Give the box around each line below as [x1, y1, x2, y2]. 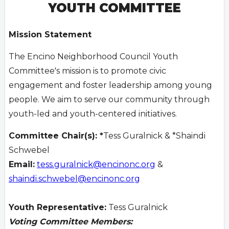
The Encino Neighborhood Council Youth [9, 52, 178, 62]
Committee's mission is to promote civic [9, 66, 166, 76]
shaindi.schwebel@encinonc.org [9, 174, 140, 184]
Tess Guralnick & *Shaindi [103, 131, 205, 141]
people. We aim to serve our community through [9, 95, 210, 105]
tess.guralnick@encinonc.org [37, 159, 155, 170]
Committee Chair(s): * [9, 131, 103, 141]
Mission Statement [9, 30, 94, 40]
